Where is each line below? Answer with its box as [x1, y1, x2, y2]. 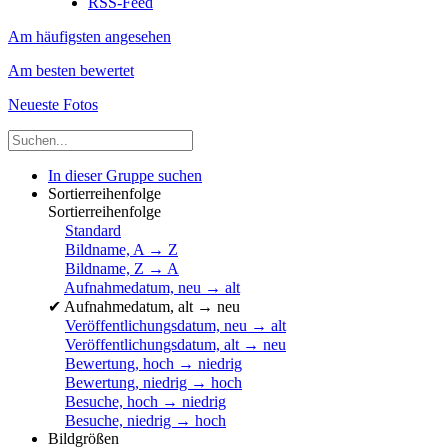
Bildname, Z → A [65, 260, 179, 277]
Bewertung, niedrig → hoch [65, 374, 242, 391]
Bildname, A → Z [65, 241, 178, 258]
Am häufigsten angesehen [8, 28, 171, 45]
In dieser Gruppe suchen [48, 167, 202, 184]
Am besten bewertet [8, 62, 134, 79]
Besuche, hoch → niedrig [65, 393, 226, 410]
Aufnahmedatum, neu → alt [64, 279, 240, 296]
